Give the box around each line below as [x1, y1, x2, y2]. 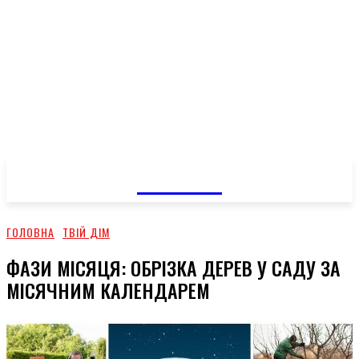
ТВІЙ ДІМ [63, 224, 110, 240]
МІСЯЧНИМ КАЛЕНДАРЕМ [6, 275, 210, 305]
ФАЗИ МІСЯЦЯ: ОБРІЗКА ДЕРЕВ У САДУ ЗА [6, 252, 341, 282]
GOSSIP [136, 156, 222, 199]
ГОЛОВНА [6, 224, 54, 240]
